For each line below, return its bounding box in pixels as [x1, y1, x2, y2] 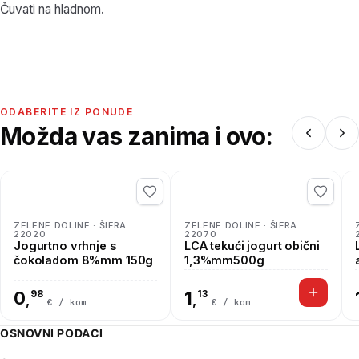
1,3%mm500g [184, 253, 264, 267]
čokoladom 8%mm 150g [14, 253, 154, 267]
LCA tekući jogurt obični [184, 239, 320, 252]
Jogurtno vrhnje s [14, 239, 116, 252]
